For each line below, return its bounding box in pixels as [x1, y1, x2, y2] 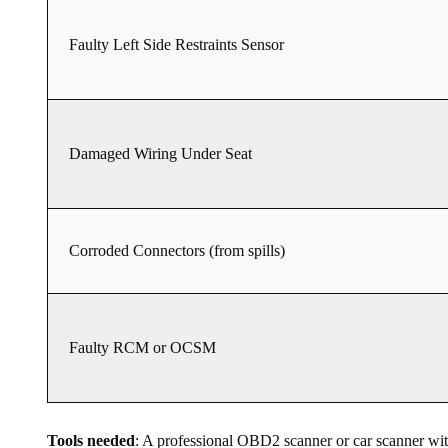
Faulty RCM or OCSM [69, 339, 216, 357]
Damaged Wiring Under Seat [69, 145, 252, 163]
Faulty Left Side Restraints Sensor [69, 36, 284, 54]
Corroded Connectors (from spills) [69, 242, 285, 260]
